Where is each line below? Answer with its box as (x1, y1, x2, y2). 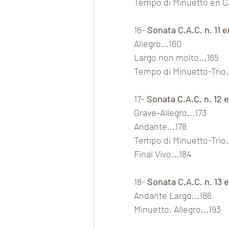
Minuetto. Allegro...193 (134, 203, 221, 215)
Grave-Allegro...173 (134, 107, 207, 119)
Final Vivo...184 (134, 148, 191, 160)
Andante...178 (134, 121, 187, 132)
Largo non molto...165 (134, 52, 219, 63)
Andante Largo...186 (134, 190, 212, 201)
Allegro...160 (134, 38, 181, 50)
